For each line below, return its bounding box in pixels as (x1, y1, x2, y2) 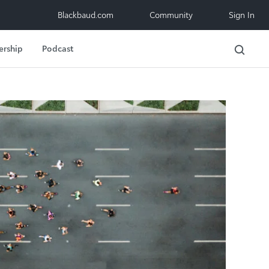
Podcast (42, 43, 74, 53)
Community (150, 10, 193, 20)
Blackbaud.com (58, 10, 113, 20)
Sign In (229, 10, 255, 20)
